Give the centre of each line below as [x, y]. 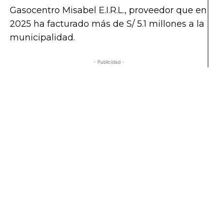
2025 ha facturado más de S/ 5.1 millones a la [107, 24]
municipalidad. [42, 37]
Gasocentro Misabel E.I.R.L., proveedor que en [108, 10]
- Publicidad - [109, 62]
